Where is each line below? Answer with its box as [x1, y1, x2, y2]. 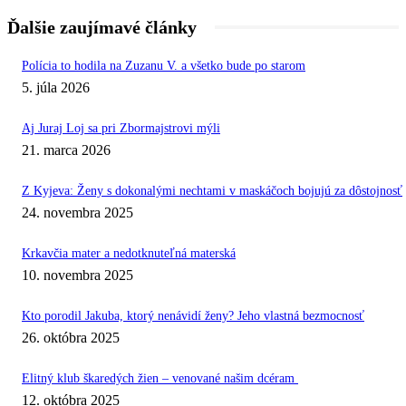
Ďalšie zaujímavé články [7, 17, 197, 38]
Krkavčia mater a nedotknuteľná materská [22, 246, 236, 261]
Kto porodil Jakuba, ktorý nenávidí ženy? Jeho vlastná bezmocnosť [22, 309, 364, 324]
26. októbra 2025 [22, 330, 120, 346]
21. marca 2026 [22, 142, 111, 159]
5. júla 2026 [22, 80, 90, 96]
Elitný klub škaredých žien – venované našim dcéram [22, 372, 298, 386]
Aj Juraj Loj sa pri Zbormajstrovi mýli [22, 121, 220, 136]
